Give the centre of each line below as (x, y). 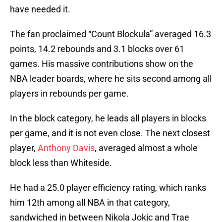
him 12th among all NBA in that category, (90, 203)
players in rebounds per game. (69, 94)
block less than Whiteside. (61, 163)
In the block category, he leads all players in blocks (108, 118)
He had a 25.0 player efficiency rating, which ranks (108, 188)
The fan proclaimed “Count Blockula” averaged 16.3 (111, 34)
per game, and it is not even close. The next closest (110, 133)
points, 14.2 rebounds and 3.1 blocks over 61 (97, 49)
